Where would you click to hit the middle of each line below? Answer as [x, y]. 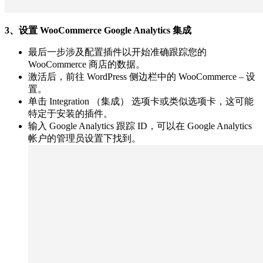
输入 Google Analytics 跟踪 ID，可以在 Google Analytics [140, 126]
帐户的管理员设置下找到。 [85, 138]
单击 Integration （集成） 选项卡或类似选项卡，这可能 [141, 101]
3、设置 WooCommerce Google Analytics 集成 [98, 30]
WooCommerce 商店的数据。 [87, 64]
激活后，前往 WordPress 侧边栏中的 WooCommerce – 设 [142, 76]
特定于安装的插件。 [70, 113]
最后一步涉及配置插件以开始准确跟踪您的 [117, 52]
